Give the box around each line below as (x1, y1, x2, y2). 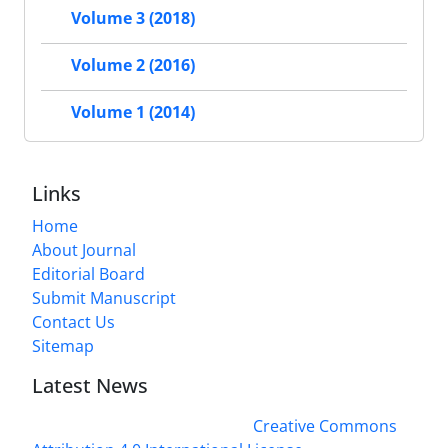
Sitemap (32, 334, 94, 357)
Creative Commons (253, 414, 397, 437)
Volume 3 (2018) (71, 7, 195, 30)
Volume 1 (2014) (71, 101, 195, 124)
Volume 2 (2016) (71, 54, 195, 77)
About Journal (32, 238, 136, 261)
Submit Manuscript (32, 286, 176, 309)
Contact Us (32, 310, 115, 333)
